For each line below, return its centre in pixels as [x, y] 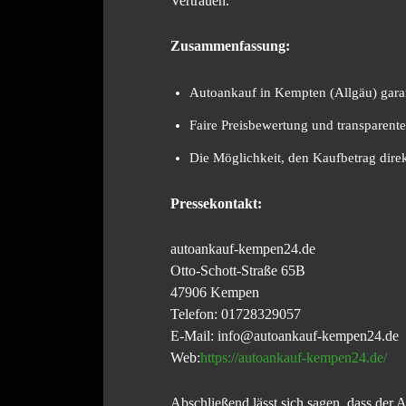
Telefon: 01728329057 [236, 314]
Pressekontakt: [216, 204]
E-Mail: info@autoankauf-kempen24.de [285, 336]
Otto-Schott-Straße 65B [238, 271]
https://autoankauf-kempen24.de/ [294, 358]
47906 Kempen [215, 293]
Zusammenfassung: [230, 46]
